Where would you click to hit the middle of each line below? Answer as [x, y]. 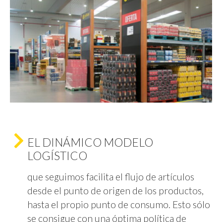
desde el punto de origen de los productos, [115, 190]
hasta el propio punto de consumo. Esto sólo [119, 204]
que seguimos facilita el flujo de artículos [111, 176]
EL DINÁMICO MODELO [90, 142]
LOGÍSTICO [57, 155]
